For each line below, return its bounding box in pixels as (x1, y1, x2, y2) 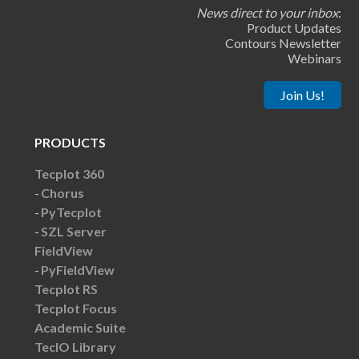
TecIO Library (34, 338, 116, 354)
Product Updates (246, 19, 341, 35)
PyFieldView (40, 261, 115, 277)
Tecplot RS (34, 280, 98, 296)
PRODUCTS (34, 134, 106, 150)
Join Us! (280, 87, 325, 103)
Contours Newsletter (224, 34, 341, 50)
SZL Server (40, 223, 107, 239)
